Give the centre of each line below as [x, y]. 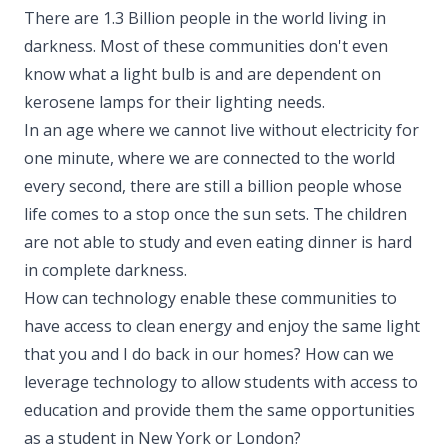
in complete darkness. [105, 269]
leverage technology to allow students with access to [221, 381]
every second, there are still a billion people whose [213, 185]
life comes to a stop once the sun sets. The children [215, 213]
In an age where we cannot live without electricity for [221, 129]
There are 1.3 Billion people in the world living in [205, 17]
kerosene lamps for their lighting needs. [174, 101]
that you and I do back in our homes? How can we [209, 353]
